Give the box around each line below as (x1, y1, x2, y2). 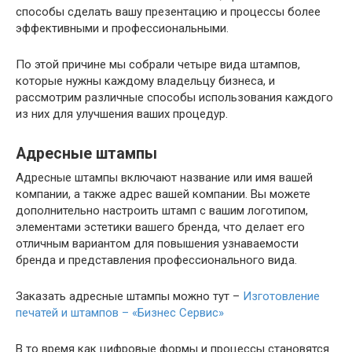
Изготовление (243, 289, 320, 303)
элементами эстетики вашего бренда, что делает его (16, 220, 305, 234)
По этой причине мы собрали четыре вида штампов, (16, 57, 300, 71)
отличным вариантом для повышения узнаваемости (16, 236, 299, 251)
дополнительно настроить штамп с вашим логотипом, (16, 203, 308, 218)
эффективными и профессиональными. (16, 21, 229, 35)
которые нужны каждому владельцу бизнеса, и (16, 74, 275, 88)
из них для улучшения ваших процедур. (16, 107, 228, 121)
